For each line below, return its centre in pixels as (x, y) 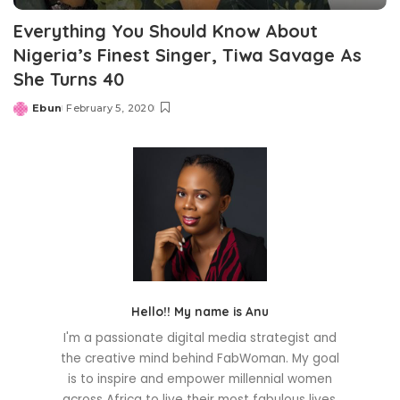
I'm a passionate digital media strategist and (200, 338)
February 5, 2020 (110, 108)
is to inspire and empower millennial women (200, 379)
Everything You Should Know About (166, 31)
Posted (34, 115)
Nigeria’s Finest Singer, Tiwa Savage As (187, 55)
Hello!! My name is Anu (200, 312)
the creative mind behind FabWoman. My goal (200, 359)
